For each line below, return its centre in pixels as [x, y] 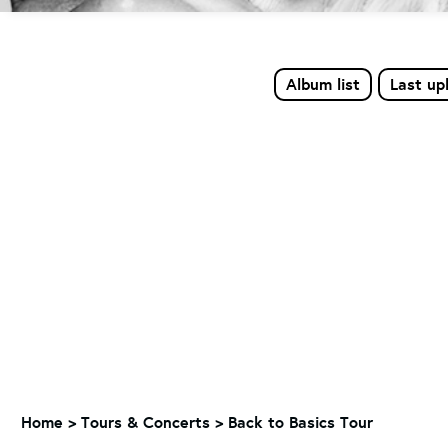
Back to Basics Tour [300, 422]
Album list [323, 84]
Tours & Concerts [145, 422]
